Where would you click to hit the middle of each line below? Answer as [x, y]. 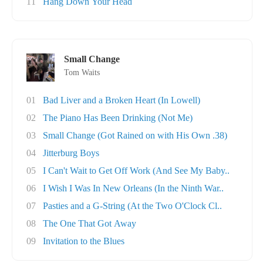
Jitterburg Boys [71, 153]
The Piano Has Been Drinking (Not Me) [118, 118]
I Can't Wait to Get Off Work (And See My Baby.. [136, 171]
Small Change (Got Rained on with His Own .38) [135, 135]
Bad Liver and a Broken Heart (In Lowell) [122, 100]
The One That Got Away [90, 223]
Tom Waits [82, 73]
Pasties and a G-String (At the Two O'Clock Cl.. [132, 206]
